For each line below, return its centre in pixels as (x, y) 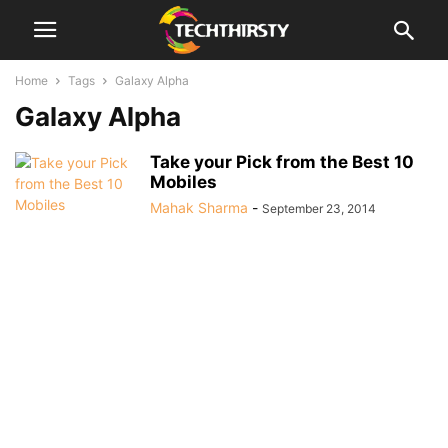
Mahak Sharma (199, 207)
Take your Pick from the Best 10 (282, 162)
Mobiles (183, 182)
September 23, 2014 (319, 208)
